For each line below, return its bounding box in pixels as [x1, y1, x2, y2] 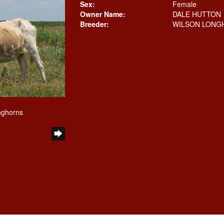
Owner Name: [79, 9, 125, 19]
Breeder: [79, 19, 109, 29]
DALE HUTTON [172, 9, 221, 19]
